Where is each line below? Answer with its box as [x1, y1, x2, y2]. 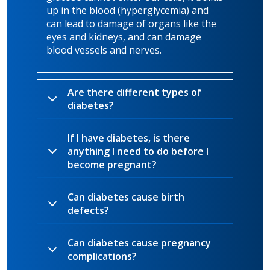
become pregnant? [67, 158, 157, 172]
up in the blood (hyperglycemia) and [46, 4, 209, 17]
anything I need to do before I [67, 145, 209, 159]
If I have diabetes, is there [67, 131, 190, 145]
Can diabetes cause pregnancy [67, 236, 212, 250]
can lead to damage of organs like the [46, 17, 217, 31]
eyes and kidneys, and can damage [46, 30, 202, 44]
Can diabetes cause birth [67, 190, 185, 204]
